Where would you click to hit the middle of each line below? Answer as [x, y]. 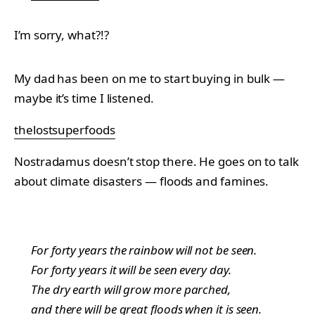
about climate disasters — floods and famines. [142, 181]
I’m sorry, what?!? [62, 34]
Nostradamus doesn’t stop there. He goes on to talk [156, 161]
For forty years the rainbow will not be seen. [144, 250]
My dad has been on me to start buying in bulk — [150, 78]
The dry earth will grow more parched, [131, 289]
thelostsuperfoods [65, 129]
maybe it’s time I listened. [84, 98]
